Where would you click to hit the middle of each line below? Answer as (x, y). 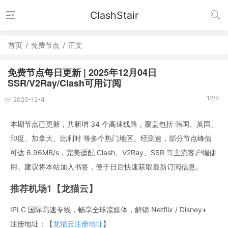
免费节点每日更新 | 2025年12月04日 (82, 72)
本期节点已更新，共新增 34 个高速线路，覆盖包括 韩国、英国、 (114, 124)
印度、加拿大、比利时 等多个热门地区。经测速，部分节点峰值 (111, 138)
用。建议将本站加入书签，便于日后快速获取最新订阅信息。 (106, 167)
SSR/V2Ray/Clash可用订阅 (64, 83)
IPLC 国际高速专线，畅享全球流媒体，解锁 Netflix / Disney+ (108, 209)
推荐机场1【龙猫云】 (54, 188)
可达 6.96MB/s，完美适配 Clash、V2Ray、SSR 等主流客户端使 (113, 152)
